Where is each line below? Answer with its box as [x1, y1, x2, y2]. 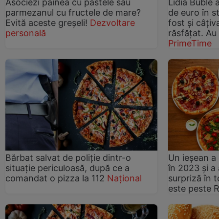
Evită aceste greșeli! [5, 17, 90, 28]
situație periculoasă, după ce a [5, 162, 130, 173]
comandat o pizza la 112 [5, 173, 105, 183]
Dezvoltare [90, 17, 135, 28]
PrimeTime [168, 38, 212, 48]
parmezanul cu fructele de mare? [5, 7, 141, 18]
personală [5, 27, 46, 38]
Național [107, 173, 142, 183]
